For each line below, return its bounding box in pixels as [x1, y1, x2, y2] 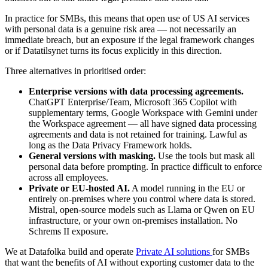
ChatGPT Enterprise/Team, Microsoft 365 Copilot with [29, 97, 237, 108]
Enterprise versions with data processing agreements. [29, 86, 243, 97]
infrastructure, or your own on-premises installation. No [29, 215, 237, 226]
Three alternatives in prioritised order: [5, 66, 146, 77]
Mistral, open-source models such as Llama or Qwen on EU [29, 205, 255, 215]
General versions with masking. [29, 151, 156, 162]
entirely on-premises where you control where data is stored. [29, 194, 255, 205]
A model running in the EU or [130, 183, 245, 194]
